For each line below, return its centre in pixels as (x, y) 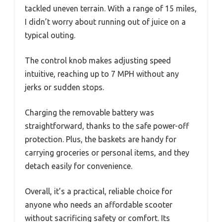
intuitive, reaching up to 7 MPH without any (102, 74)
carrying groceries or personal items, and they (107, 152)
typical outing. (50, 35)
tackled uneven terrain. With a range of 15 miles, (111, 8)
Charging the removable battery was (89, 112)
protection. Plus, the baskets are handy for (101, 139)
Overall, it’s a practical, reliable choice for (99, 191)
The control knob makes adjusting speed (98, 60)
